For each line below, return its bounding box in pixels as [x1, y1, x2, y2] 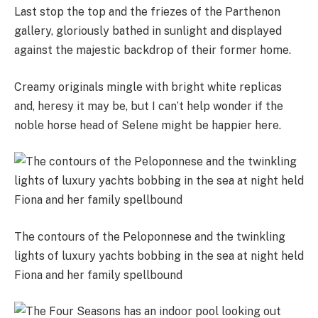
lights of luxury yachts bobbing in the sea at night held [14, 248, 304, 263]
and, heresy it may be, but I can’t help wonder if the [14, 99, 283, 113]
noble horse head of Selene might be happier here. [14, 118, 281, 132]
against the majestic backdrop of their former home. [14, 43, 291, 57]
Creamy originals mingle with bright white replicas [14, 79, 282, 94]
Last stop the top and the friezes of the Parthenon [14, 5, 280, 19]
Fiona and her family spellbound [14, 268, 182, 282]
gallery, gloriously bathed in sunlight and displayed [14, 24, 282, 38]
